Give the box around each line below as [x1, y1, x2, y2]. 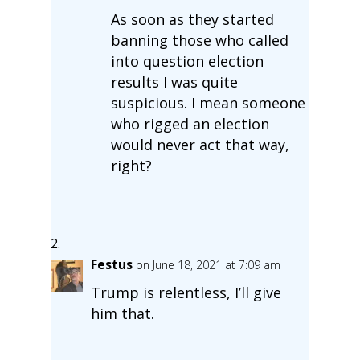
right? [110, 155, 152, 175]
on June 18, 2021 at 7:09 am [135, 256, 280, 272]
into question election [110, 51, 264, 71]
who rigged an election [110, 113, 269, 133]
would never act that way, [110, 134, 289, 154]
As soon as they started [110, 9, 274, 29]
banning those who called [110, 30, 288, 50]
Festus [90, 255, 133, 273]
